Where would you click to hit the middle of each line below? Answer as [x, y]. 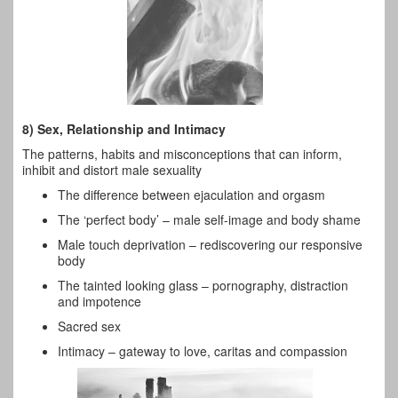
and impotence [99, 301]
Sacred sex [89, 326]
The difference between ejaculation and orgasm [191, 194]
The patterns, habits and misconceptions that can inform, [182, 153]
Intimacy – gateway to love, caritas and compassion [203, 350]
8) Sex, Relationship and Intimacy [124, 128]
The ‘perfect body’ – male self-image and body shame [209, 219]
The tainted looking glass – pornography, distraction [203, 285]
